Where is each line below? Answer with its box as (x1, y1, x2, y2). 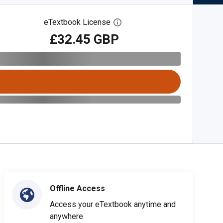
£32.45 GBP (49, 31, 119, 47)
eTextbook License (44, 17, 111, 27)
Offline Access (50, 184, 105, 193)
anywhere (50, 212, 83, 221)
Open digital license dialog (121, 17, 214, 27)
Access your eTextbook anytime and (50, 200, 176, 209)
